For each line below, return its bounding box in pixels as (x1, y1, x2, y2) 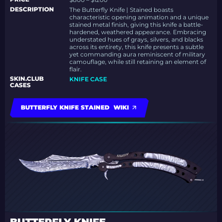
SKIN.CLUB (10, 75, 44, 83)
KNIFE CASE (69, 75, 108, 83)
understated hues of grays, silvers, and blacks (69, 36, 204, 44)
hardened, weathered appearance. (69, 28, 173, 36)
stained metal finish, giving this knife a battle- (69, 21, 204, 29)
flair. (69, 65, 82, 73)
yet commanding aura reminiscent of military (69, 51, 206, 58)
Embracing (173, 28, 207, 36)
